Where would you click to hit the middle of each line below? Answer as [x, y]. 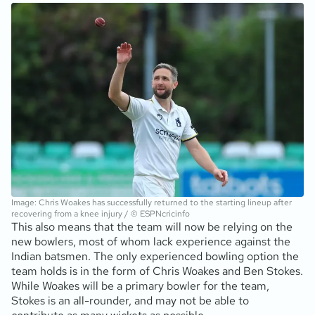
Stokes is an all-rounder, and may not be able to [130, 301]
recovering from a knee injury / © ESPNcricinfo [101, 214]
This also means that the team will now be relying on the [152, 227]
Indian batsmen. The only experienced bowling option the [155, 257]
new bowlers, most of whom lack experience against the [151, 242]
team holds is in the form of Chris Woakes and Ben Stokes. [157, 271]
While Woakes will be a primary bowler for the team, [140, 286]
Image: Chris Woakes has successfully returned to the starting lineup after [152, 203]
